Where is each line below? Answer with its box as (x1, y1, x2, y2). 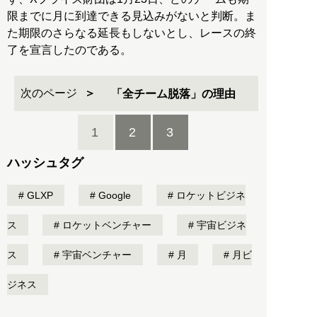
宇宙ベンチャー (59, 249, 132, 261)
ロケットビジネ (173, 190, 246, 202)
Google (96, 190, 131, 202)
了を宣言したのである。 (7, 44, 132, 57)
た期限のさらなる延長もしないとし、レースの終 (7, 27, 256, 40)
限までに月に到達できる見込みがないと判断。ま (7, 10, 256, 23)
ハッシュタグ (7, 156, 83, 171)
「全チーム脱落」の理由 (110, 87, 236, 100)
